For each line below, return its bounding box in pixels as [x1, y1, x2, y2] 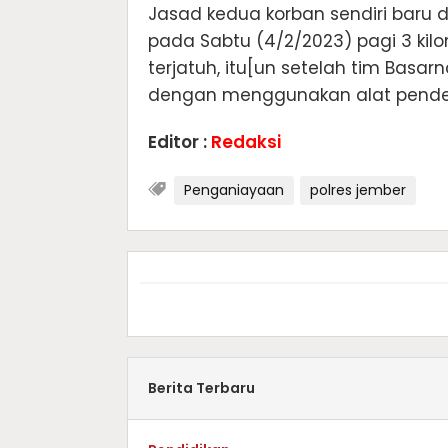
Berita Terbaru [148, 377, 255, 398]
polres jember [310, 179, 406, 200]
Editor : [148, 129, 211, 154]
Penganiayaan [184, 179, 284, 200]
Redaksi [211, 129, 281, 154]
